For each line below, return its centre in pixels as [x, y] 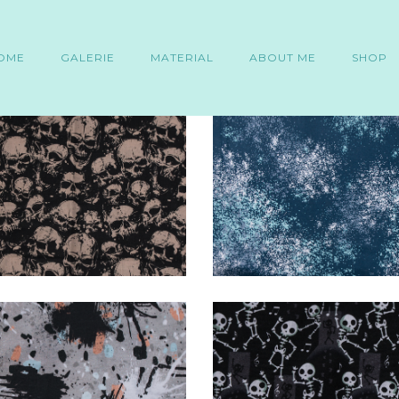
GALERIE [88, 57]
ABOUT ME [283, 57]
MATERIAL [182, 57]
